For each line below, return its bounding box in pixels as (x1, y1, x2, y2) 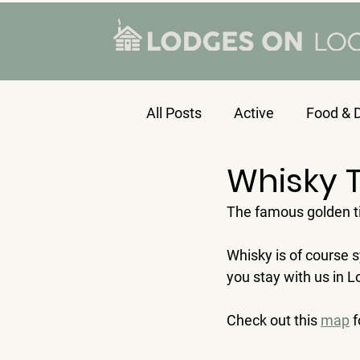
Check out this (227, 312, 321, 329)
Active (234, 104, 274, 121)
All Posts (146, 104, 202, 121)
